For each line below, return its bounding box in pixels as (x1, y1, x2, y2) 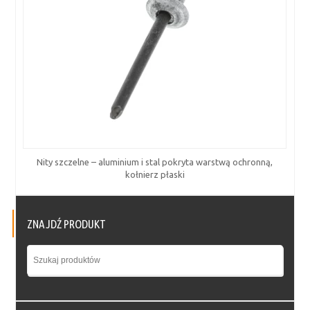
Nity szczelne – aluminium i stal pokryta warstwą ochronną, (37, 156, 273, 167)
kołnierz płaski (125, 169, 185, 179)
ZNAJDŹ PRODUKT (27, 217, 107, 230)
